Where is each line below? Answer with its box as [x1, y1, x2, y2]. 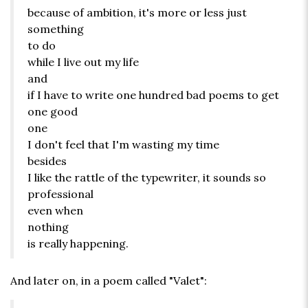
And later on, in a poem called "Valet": [10, 274, 207, 288]
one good [27, 104, 78, 119]
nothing [27, 220, 69, 234]
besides [27, 154, 67, 168]
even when [27, 203, 83, 218]
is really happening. [27, 236, 129, 251]
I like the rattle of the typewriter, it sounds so [27, 170, 266, 185]
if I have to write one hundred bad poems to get [27, 88, 279, 102]
